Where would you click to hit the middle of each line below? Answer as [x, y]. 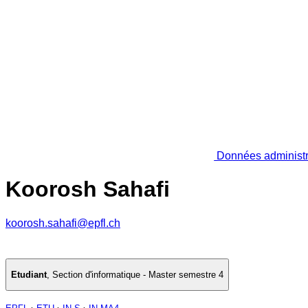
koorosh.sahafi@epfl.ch [63, 223]
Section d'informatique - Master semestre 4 [138, 275]
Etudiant [29, 275]
